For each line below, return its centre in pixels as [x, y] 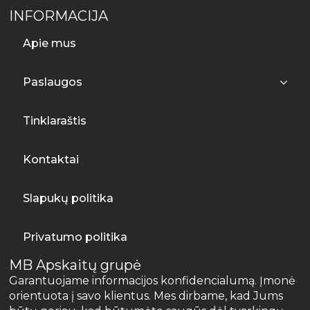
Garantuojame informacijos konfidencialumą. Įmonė [153, 280]
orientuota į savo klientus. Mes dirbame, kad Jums [146, 295]
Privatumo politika [75, 237]
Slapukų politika [69, 198]
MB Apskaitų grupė [75, 265]
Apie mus [50, 43]
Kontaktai [51, 159]
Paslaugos [53, 82]
